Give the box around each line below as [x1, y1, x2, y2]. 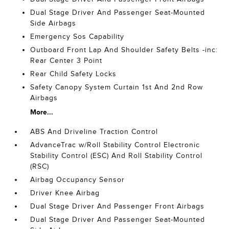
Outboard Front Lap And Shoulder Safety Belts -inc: [30, 46, 218, 54]
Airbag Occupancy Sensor [30, 176, 125, 184]
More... [30, 108, 54, 117]
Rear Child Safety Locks [30, 70, 117, 78]
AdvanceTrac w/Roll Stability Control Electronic [30, 141, 200, 149]
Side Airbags [30, 19, 77, 28]
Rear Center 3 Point [30, 57, 103, 65]
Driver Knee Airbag [30, 189, 100, 197]
